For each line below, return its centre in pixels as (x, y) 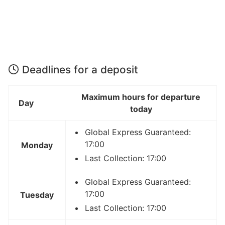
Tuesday (37, 195)
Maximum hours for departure (141, 97)
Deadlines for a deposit (80, 69)
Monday (37, 145)
